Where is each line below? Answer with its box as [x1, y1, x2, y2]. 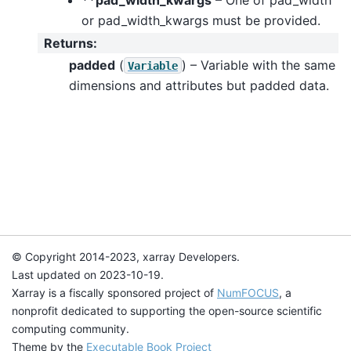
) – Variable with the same [182, 56, 335, 73]
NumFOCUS [217, 286, 279, 299]
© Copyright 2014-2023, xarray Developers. [12, 250, 240, 263]
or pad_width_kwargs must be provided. [81, 12, 320, 28]
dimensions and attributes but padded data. [69, 77, 329, 93]
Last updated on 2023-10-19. [12, 268, 164, 281]
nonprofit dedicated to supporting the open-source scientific [12, 304, 322, 317]
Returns [44, 35, 93, 52]
